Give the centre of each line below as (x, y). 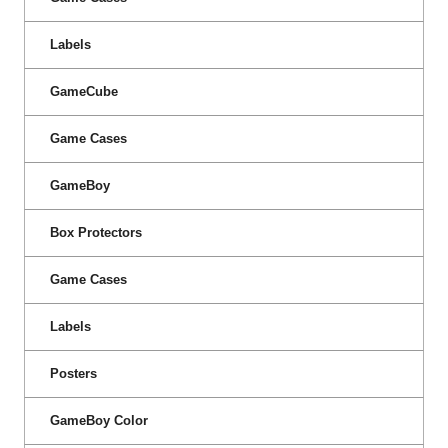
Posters (73, 373)
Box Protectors (96, 232)
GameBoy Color (99, 420)
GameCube (84, 91)
